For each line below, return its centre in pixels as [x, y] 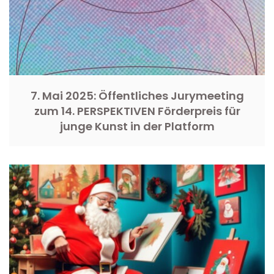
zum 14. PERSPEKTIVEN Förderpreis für [137, 111]
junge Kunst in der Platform [137, 126]
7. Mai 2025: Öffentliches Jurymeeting [137, 95]
